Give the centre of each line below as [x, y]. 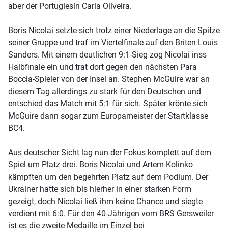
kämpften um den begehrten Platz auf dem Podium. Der [108, 177]
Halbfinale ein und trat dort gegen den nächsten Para [103, 67]
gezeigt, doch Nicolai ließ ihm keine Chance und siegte [105, 201]
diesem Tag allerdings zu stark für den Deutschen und [105, 91]
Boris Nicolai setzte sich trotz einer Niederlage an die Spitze [114, 30]
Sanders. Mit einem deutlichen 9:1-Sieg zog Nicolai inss [107, 54]
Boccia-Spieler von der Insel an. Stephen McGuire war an [109, 79]
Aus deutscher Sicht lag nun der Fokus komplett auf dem [110, 152]
